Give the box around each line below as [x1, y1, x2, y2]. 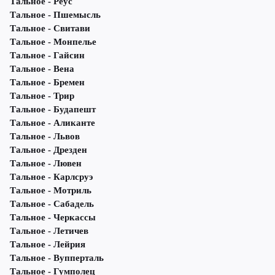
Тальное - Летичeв [10, 226, 88, 236]
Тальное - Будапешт [10, 104, 96, 115]
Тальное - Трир [10, 91, 74, 101]
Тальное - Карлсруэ [10, 172, 93, 182]
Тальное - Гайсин [10, 50, 85, 61]
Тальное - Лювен [10, 158, 82, 169]
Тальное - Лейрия [10, 239, 85, 250]
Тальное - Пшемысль [10, 10, 101, 20]
